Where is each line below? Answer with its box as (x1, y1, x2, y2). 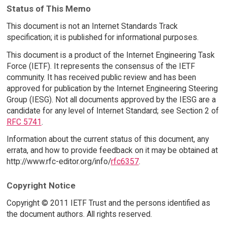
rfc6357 (110, 157, 139, 167)
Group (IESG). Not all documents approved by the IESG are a (6, 94, 216, 104)
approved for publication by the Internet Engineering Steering (6, 83, 218, 93)
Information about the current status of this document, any (6, 134, 209, 144)
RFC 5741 (6, 117, 42, 127)
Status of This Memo (6, 3, 91, 14)
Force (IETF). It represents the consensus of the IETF (6, 61, 195, 71)
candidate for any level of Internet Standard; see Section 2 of (6, 105, 219, 116)
